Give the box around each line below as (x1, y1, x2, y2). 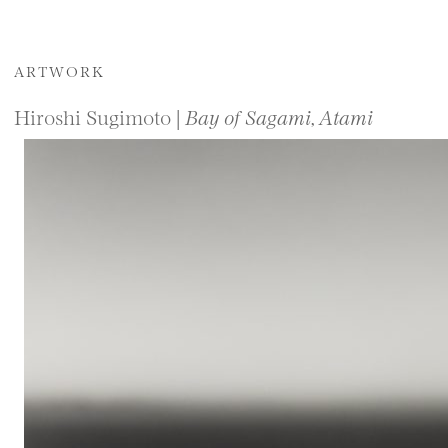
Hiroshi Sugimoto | (14, 103, 185, 129)
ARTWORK (14, 61, 105, 80)
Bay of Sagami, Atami (185, 103, 373, 129)
